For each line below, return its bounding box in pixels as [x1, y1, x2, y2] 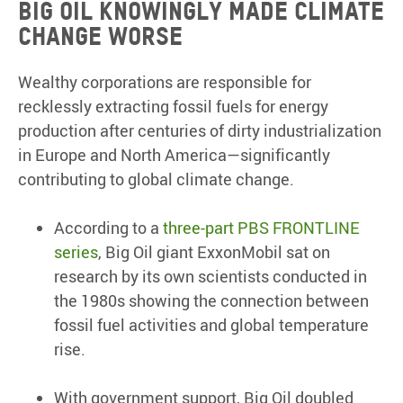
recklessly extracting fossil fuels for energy [18, 95, 328, 118]
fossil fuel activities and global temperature [54, 314, 369, 336]
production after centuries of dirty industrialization [18, 120, 381, 142]
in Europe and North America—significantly [18, 144, 330, 166]
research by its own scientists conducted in [54, 265, 367, 288]
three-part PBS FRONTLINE [163, 217, 360, 239]
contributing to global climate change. [18, 168, 294, 191]
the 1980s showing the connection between [54, 290, 369, 312]
